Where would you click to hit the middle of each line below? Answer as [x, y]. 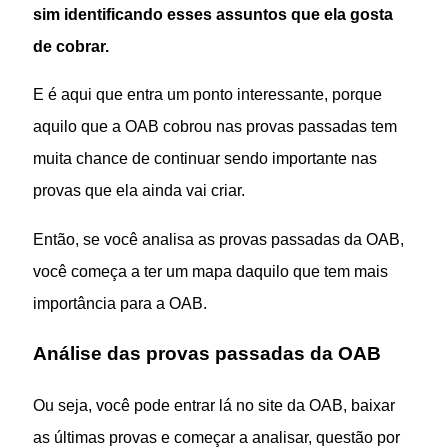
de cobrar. [71, 45]
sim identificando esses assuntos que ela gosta [213, 13]
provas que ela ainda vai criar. [139, 190]
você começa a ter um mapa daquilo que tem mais [211, 270]
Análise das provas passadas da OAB [207, 353]
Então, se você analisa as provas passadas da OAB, [219, 238]
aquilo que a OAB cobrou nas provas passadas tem [215, 126]
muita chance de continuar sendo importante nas [205, 158]
